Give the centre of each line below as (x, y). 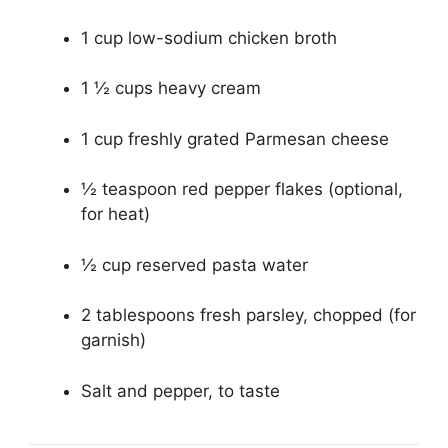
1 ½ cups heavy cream (171, 88)
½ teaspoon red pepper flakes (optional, (242, 189)
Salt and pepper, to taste (180, 390)
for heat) (115, 214)
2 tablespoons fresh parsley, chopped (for (248, 315)
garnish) (113, 340)
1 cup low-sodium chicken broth (209, 37)
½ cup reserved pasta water (194, 264)
